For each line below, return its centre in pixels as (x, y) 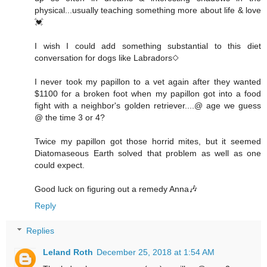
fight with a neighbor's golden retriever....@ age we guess (148, 106)
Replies (41, 230)
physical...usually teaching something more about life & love (148, 10)
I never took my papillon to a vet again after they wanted (148, 82)
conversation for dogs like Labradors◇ (107, 58)
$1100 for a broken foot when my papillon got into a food (148, 94)
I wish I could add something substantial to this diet (148, 46)
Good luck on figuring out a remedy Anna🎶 (116, 189)
